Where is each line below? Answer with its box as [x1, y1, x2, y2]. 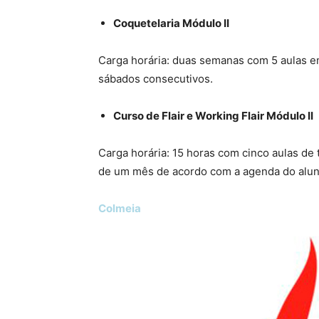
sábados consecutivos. [98, 72, 213, 86]
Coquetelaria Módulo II [113, 16, 229, 31]
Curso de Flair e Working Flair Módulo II [113, 109, 313, 123]
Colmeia [98, 202, 141, 216]
